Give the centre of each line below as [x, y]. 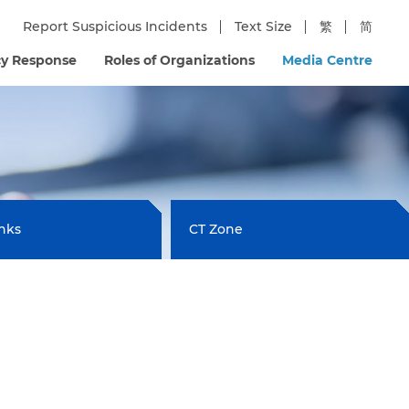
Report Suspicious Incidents [115, 26]
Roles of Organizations [179, 60]
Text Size [263, 26]
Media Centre [327, 60]
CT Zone [216, 229]
